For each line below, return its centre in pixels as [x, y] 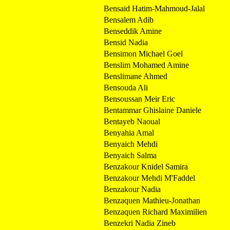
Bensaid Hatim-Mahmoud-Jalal [154, 8]
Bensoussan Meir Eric [139, 99]
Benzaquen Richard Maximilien [155, 212]
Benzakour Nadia [132, 189]
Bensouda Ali [126, 87]
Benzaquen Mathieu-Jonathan [152, 200]
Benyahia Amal [129, 132]
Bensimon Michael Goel [143, 53]
